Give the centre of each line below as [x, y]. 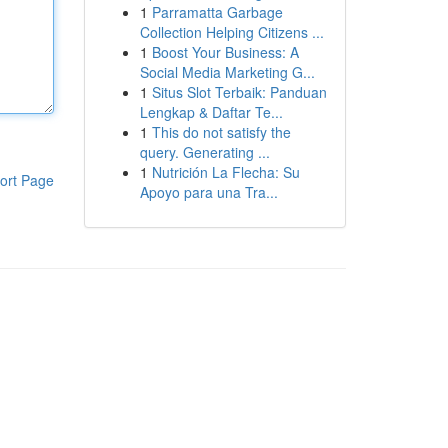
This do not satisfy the [221, 132]
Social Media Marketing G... [227, 72]
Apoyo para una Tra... [208, 192]
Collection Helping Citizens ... [231, 32]
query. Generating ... [204, 152]
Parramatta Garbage [217, 12]
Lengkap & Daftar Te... [211, 112]
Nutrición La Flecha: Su [225, 172]
